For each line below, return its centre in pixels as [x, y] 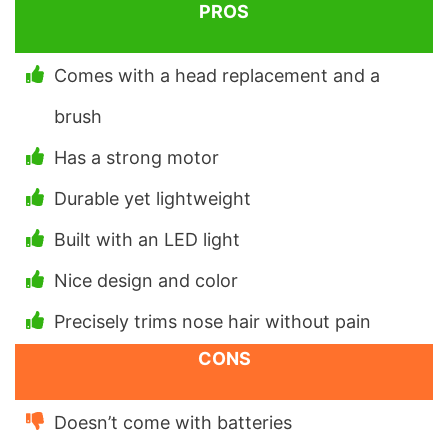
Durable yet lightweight [152, 199]
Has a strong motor [136, 158]
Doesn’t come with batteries [173, 423]
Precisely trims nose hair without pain [212, 322]
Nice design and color [146, 281]
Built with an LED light [147, 240]
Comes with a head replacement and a [217, 76]
